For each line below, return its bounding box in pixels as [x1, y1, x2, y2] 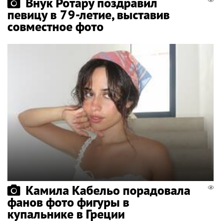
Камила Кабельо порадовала [26, 182, 190, 199]
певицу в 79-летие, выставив [7, 6, 170, 23]
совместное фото [7, 18, 104, 35]
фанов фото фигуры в [7, 194, 129, 211]
